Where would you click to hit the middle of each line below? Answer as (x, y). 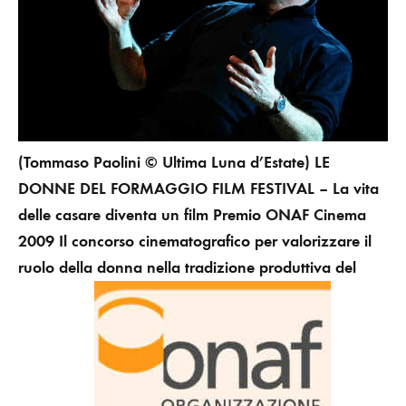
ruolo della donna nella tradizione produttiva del (187, 267)
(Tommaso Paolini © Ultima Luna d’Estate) (164, 162)
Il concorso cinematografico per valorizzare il (215, 241)
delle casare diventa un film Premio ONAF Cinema (192, 214)
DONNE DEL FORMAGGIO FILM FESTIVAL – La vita (198, 188)
